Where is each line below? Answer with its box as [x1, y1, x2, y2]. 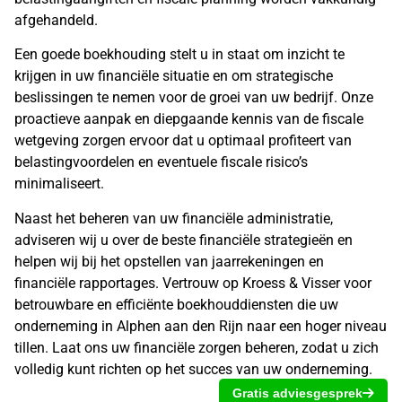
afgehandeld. [14, 12, 98, 29]
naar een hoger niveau [243, 317, 387, 335]
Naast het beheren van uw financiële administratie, [14, 209, 333, 227]
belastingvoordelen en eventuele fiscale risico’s [14, 153, 308, 171]
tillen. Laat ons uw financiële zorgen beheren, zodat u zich [14, 338, 379, 356]
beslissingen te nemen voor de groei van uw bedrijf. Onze [14, 89, 373, 107]
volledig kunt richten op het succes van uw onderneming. [14, 360, 372, 378]
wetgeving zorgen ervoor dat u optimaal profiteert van [14, 132, 352, 150]
